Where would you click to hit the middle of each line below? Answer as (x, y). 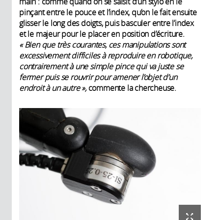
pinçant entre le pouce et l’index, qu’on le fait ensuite (108, 12)
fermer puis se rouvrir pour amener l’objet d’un (98, 77)
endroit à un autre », (53, 88)
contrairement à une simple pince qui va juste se (101, 66)
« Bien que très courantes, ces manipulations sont (103, 44)
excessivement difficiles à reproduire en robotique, (106, 55)
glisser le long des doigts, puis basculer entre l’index (107, 23)
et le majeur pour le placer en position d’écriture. (102, 34)
